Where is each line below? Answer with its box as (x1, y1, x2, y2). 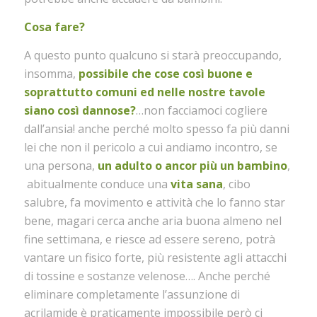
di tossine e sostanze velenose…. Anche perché (23, 267, 270, 284)
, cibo (222, 175, 250, 192)
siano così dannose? (23, 102, 136, 118)
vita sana (170, 175, 223, 192)
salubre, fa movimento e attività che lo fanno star (23, 194, 285, 210)
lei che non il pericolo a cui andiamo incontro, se (23, 139, 277, 155)
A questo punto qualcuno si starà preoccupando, (23, 47, 282, 63)
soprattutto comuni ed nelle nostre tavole (23, 83, 265, 100)
